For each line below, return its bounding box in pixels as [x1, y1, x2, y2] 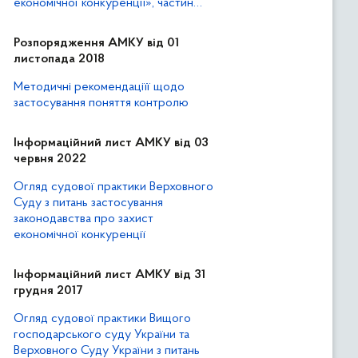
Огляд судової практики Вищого [14, 312, 191, 325]
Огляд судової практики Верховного [14, 181, 213, 193]
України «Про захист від [14, 29, 144, 42]
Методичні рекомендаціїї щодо [14, 81, 185, 93]
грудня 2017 [14, 284, 83, 297]
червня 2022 [14, 153, 86, 165]
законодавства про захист [14, 213, 153, 225]
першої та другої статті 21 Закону [14, 13, 195, 26]
